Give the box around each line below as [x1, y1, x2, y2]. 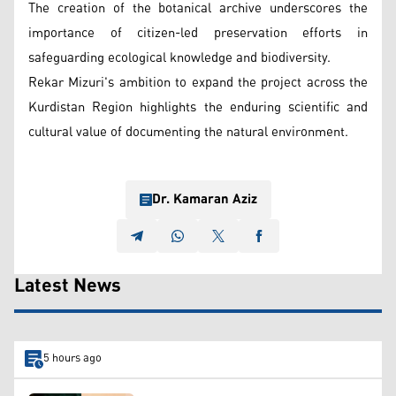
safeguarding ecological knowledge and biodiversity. [28, 44, 331, 71]
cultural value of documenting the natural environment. [28, 118, 348, 145]
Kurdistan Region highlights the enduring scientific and [28, 94, 368, 120]
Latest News [14, 267, 121, 305]
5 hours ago [42, 347, 102, 370]
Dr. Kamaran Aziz [151, 186, 257, 212]
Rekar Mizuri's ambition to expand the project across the [28, 69, 368, 95]
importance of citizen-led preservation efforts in [28, 19, 368, 46]
